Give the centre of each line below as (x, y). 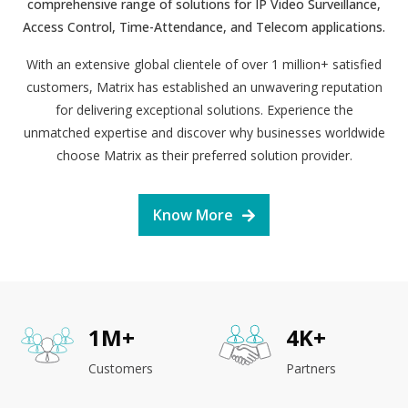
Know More (193, 214)
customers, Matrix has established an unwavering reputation (204, 87)
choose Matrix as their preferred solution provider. (204, 155)
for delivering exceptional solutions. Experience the (204, 109)
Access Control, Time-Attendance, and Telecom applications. (204, 26)
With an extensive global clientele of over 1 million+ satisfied (204, 64)
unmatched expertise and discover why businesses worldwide (204, 132)
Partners (311, 368)
